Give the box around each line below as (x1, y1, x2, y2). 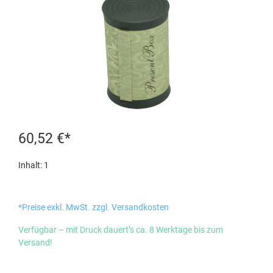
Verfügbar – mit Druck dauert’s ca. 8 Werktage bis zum (18, 225, 223, 235)
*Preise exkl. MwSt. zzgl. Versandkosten (18, 202, 169, 212)
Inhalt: (18, 160, 44, 170)
